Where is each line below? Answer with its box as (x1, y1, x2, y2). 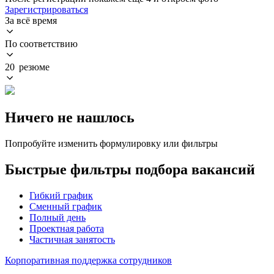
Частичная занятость (29, 234, 115, 245)
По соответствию (5, 38, 78, 49)
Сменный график (29, 201, 102, 212)
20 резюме (5, 61, 50, 72)
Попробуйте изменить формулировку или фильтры (5, 138, 218, 149)
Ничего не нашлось (5, 109, 135, 125)
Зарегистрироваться (5, 4, 88, 15)
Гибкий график (29, 190, 93, 201)
